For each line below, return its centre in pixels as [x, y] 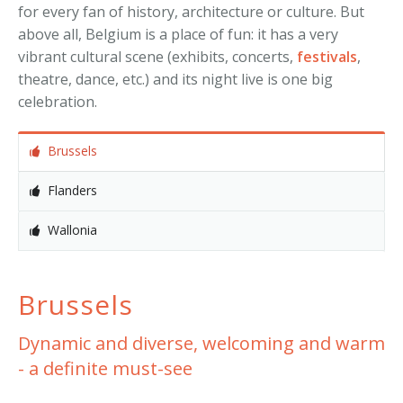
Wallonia [72, 230]
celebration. [58, 102]
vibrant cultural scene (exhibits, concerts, [157, 57]
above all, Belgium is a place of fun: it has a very [178, 34]
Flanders [72, 190]
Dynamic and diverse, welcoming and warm [201, 343]
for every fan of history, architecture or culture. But [191, 12]
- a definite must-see [105, 368]
